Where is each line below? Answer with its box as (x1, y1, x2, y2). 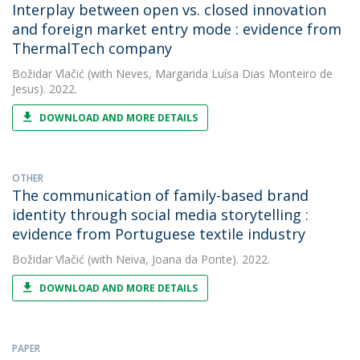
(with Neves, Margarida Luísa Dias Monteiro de (84, 66, 333, 81)
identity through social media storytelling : (12, 205, 309, 224)
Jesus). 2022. (12, 81, 77, 96)
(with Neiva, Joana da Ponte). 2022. (84, 252, 270, 267)
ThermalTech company (12, 39, 172, 58)
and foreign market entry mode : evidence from (12, 19, 342, 39)
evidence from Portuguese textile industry (12, 224, 305, 243)
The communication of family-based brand (12, 186, 309, 205)
